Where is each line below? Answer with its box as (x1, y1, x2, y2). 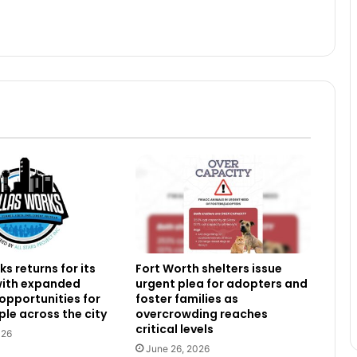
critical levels (135, 321, 214, 338)
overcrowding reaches (135, 306, 268, 323)
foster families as (135, 291, 238, 308)
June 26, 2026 (145, 343, 210, 355)
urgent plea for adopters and (135, 276, 308, 292)
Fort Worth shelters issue (135, 261, 282, 277)
